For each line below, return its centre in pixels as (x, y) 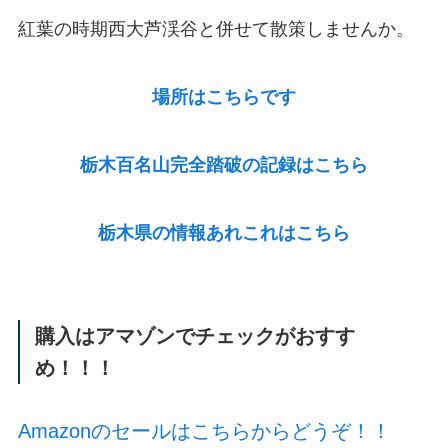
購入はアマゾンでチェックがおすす (195, 336)
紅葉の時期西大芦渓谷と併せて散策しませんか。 (215, 29)
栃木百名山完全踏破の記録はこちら (224, 164)
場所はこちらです (224, 97)
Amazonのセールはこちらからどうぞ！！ (204, 430)
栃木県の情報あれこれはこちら (224, 232)
